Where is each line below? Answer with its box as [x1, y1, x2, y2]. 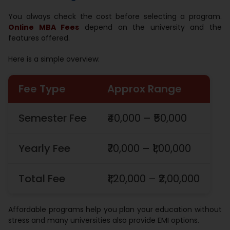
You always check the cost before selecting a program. [8, 11, 222, 22]
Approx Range [107, 81, 182, 96]
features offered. [8, 32, 70, 43]
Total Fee [18, 171, 66, 186]
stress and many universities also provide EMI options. [8, 215, 200, 225]
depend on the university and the [79, 22, 222, 32]
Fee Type [18, 81, 66, 96]
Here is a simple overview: [8, 53, 100, 64]
